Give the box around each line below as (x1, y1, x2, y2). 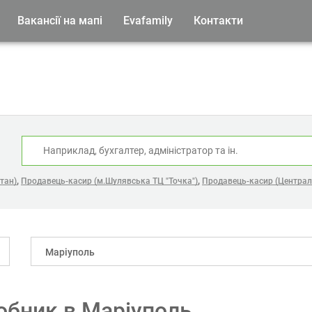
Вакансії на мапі (17, 14, 102, 27)
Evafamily (123, 14, 173, 27)
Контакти (194, 14, 243, 27)
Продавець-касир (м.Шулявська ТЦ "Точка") (21, 176, 198, 186)
